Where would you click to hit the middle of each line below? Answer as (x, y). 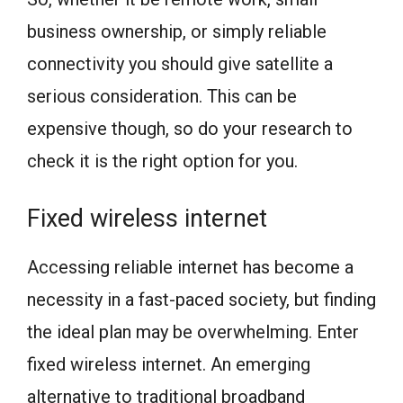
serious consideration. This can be (162, 97)
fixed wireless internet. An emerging (169, 365)
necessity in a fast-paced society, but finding (201, 300)
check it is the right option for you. (162, 161)
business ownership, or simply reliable (177, 32)
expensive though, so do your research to (190, 129)
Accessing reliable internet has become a (190, 268)
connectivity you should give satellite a (180, 64)
